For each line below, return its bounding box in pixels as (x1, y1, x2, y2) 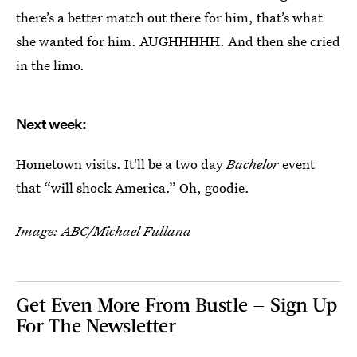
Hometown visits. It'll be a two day (16, 155, 226, 173)
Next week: (16, 116, 86, 132)
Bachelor (226, 155, 282, 173)
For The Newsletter (16, 313, 176, 336)
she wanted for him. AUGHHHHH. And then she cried (16, 32, 340, 50)
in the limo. (16, 56, 84, 74)
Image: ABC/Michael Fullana (16, 222, 191, 240)
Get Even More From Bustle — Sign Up (16, 292, 337, 316)
